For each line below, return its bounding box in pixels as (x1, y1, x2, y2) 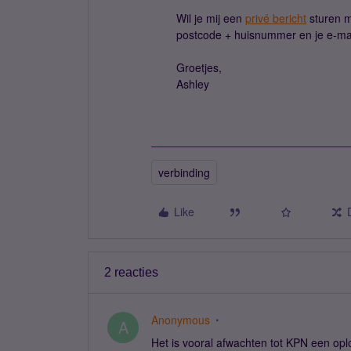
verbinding (158, 165, 210, 180)
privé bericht (245, 10, 306, 26)
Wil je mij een (176, 10, 245, 26)
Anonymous (151, 312, 210, 327)
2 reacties (104, 266, 158, 279)
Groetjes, (176, 60, 222, 75)
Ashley (176, 76, 209, 92)
